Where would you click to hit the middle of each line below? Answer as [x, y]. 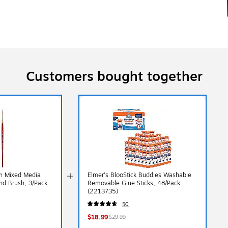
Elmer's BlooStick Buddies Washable [140, 175]
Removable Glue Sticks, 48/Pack [134, 183]
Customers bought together [114, 76]
